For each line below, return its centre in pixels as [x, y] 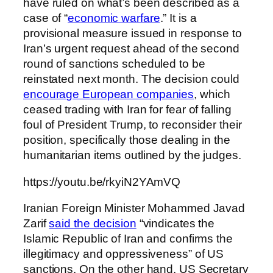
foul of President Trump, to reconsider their [133, 125]
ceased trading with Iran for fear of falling [127, 110]
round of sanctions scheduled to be [114, 64]
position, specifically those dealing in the [127, 140]
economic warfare [114, 18]
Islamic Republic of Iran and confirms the [128, 239]
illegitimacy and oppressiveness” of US [124, 254]
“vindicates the [175, 224]
